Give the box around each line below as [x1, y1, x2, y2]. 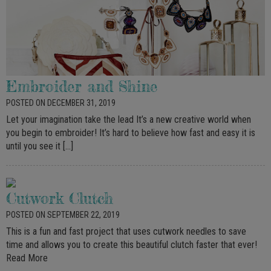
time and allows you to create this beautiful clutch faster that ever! [6, 239, 257, 250]
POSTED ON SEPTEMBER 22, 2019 [6, 210, 120, 220]
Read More [6, 252, 48, 264]
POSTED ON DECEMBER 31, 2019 [6, 97, 116, 108]
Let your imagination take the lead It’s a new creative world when [6, 113, 251, 125]
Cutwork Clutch [6, 189, 113, 207]
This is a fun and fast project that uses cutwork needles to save [6, 226, 246, 237]
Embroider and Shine [6, 77, 158, 96]
